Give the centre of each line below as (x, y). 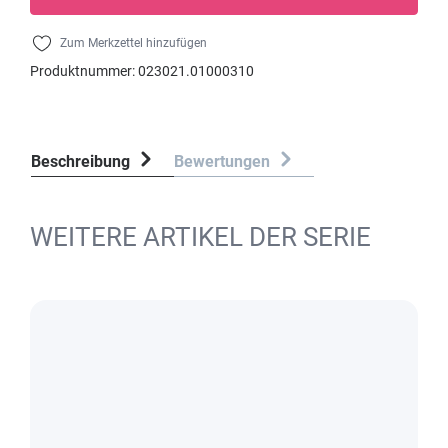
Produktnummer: (84, 71)
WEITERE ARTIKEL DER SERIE (200, 237)
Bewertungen (224, 161)
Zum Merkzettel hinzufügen (133, 43)
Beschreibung (80, 161)
